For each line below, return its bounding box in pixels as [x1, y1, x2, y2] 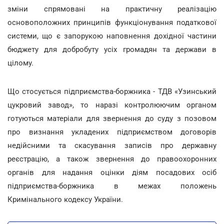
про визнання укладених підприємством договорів [7, 127, 216, 136]
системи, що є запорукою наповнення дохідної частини [7, 31, 216, 40]
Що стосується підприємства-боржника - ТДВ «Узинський [7, 86, 216, 96]
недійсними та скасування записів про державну [7, 140, 216, 150]
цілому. [7, 58, 33, 67]
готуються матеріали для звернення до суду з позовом [7, 113, 216, 123]
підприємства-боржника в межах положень [7, 181, 216, 190]
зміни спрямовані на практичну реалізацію [7, 4, 216, 13]
